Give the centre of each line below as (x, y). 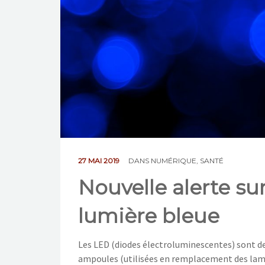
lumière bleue (149, 216)
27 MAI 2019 (100, 160)
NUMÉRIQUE (174, 160)
